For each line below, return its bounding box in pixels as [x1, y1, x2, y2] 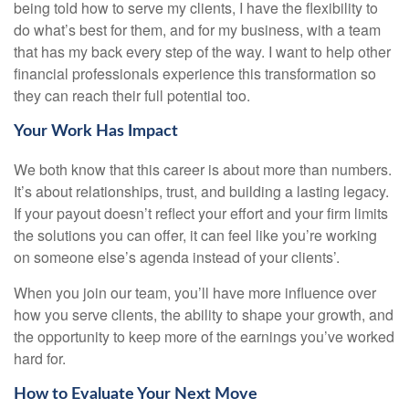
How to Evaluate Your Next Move [14, 385, 257, 403]
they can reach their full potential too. [14, 85, 250, 106]
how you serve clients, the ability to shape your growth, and [14, 303, 393, 325]
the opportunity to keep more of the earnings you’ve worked [14, 325, 394, 347]
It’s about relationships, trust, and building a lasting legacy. [14, 180, 389, 202]
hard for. [14, 347, 66, 369]
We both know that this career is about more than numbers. [14, 158, 392, 180]
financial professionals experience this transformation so [14, 63, 376, 84]
